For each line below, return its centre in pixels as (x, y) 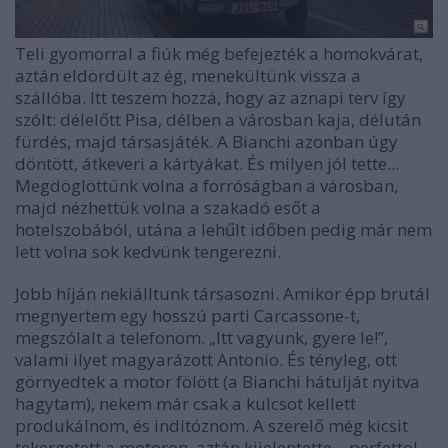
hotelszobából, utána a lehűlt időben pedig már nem (223, 229)
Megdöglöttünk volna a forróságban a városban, (206, 185)
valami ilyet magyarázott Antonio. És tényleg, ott (206, 359)
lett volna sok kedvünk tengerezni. (148, 251)
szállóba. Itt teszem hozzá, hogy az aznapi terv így (210, 97)
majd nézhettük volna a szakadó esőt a (168, 207)
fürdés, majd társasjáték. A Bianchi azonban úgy (206, 141)
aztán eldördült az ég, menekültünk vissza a (188, 75)
